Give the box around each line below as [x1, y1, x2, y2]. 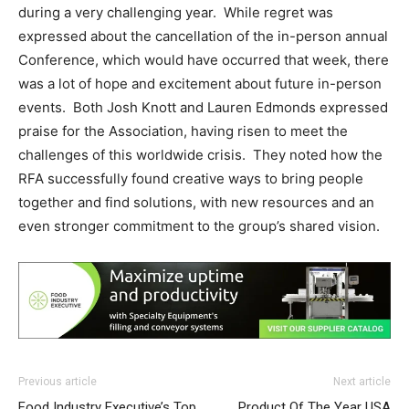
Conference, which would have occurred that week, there [18, 51, 389, 69]
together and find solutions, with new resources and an [18, 194, 374, 212]
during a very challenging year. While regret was [18, 4, 333, 22]
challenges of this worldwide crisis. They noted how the [18, 146, 383, 164]
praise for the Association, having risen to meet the [18, 122, 348, 141]
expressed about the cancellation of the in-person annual [18, 27, 388, 46]
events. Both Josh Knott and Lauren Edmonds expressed [18, 99, 388, 117]
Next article [333, 375, 391, 389]
